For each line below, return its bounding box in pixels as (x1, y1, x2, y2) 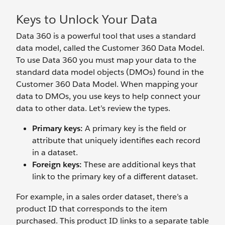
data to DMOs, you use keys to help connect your (16, 91, 200, 101)
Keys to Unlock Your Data (16, 12, 157, 27)
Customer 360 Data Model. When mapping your (16, 79, 198, 89)
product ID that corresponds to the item (16, 203, 167, 214)
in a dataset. (32, 147, 78, 158)
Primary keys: (32, 123, 83, 134)
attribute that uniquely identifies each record (32, 135, 200, 146)
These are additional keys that (82, 159, 196, 170)
